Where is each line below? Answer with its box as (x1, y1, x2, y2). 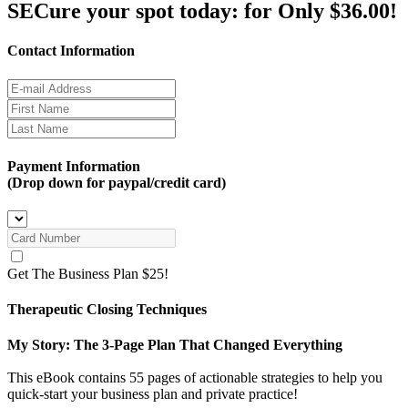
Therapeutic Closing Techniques (7, 301, 207, 318)
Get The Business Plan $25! (7, 265, 168, 281)
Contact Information (7, 42, 135, 58)
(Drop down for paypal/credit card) (7, 174, 226, 190)
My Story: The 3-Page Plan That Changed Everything (7, 337, 342, 353)
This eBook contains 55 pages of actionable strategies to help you (7, 370, 382, 386)
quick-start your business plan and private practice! (7, 386, 298, 403)
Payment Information (7, 158, 140, 174)
